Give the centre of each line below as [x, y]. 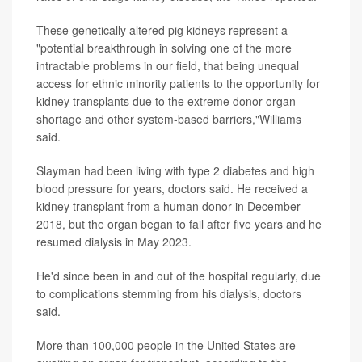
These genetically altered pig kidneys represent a [162, 30]
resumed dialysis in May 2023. [114, 242]
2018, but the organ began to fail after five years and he [179, 224]
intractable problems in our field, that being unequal [168, 65]
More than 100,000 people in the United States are [166, 345]
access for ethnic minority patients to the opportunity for [178, 83]
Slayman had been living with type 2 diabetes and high [175, 170]
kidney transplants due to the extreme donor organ [166, 101]
